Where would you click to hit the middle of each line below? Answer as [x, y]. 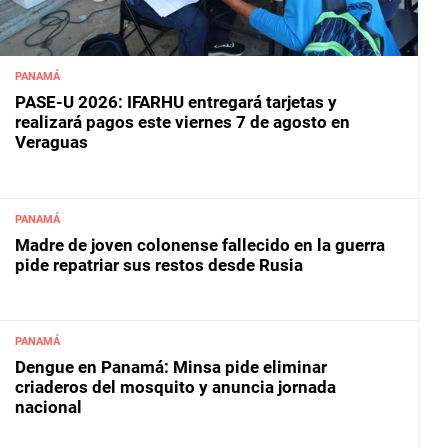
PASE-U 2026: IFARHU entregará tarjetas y [176, 101]
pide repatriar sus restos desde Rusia [159, 264]
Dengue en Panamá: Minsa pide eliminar [171, 367]
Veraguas [51, 141]
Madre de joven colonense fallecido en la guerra [200, 244]
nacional [48, 407]
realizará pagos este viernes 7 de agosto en [182, 121]
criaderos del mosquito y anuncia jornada [175, 387]
